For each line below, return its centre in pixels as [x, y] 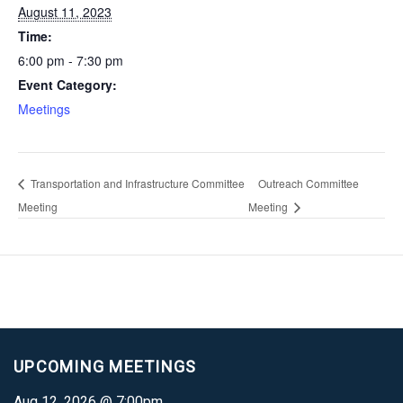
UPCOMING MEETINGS [105, 366]
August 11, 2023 [65, 12]
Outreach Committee [309, 183]
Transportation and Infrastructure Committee [136, 183]
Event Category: [67, 85]
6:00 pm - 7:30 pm [71, 60]
